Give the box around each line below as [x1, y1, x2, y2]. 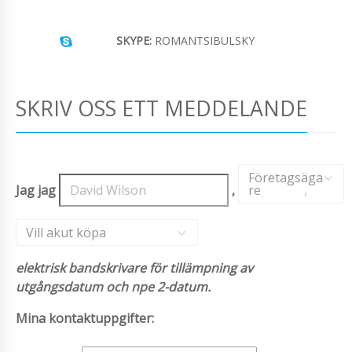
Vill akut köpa [26, 223, 106, 241]
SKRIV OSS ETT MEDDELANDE [16, 93, 307, 123]
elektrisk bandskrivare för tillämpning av [16, 258, 253, 277]
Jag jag [16, 181, 59, 199]
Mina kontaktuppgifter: [16, 309, 154, 327]
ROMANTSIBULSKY [152, 32, 255, 48]
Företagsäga [247, 168, 323, 186]
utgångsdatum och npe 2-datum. [16, 277, 211, 295]
